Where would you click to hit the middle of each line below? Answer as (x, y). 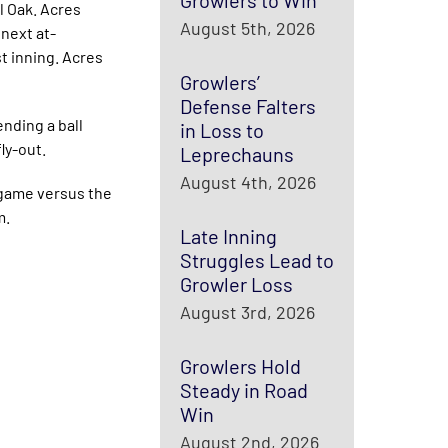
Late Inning (228, 236)
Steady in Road (243, 390)
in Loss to (221, 130)
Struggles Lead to (256, 260)
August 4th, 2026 (247, 182)
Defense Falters (247, 106)
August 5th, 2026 (247, 28)
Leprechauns (236, 154)
